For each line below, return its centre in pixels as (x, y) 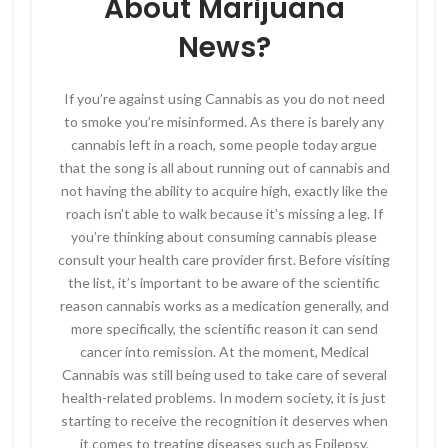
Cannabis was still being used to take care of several (224, 374)
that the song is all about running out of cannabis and (224, 167)
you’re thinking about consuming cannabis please (224, 236)
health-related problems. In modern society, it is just (224, 397)
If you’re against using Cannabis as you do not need (224, 98)
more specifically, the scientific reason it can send (224, 328)
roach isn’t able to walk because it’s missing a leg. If (224, 213)
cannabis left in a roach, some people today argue (224, 144)
